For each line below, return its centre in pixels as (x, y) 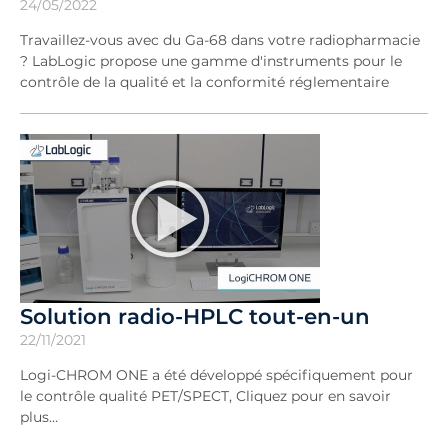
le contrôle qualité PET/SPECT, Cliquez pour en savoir (205, 396)
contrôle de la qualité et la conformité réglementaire (204, 82)
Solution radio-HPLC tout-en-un (195, 316)
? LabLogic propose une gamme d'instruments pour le (211, 61)
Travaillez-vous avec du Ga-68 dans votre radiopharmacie (220, 40)
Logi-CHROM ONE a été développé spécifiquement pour (216, 375)
